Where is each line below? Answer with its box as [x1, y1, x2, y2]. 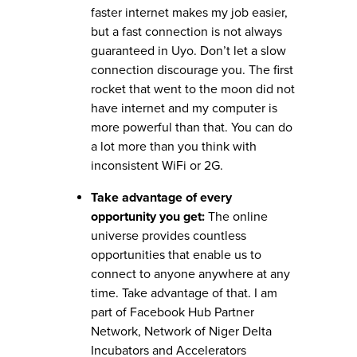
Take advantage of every [91, 189, 232, 206]
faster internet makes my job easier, [91, 4, 288, 21]
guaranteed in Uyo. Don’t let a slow [91, 42, 286, 59]
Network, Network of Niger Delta [91, 323, 272, 339]
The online [205, 208, 268, 225]
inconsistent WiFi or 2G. [91, 157, 223, 174]
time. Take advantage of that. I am [91, 284, 277, 301]
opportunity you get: [91, 208, 205, 225]
